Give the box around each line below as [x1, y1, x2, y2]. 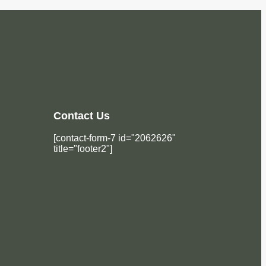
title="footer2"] [53, 143, 112, 154]
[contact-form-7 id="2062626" [53, 132, 176, 143]
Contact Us [53, 109, 110, 122]
